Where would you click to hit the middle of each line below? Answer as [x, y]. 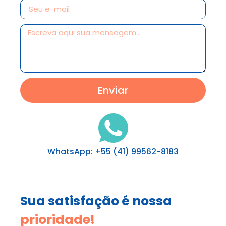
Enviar [113, 90]
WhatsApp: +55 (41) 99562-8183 [113, 151]
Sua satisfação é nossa [96, 201]
